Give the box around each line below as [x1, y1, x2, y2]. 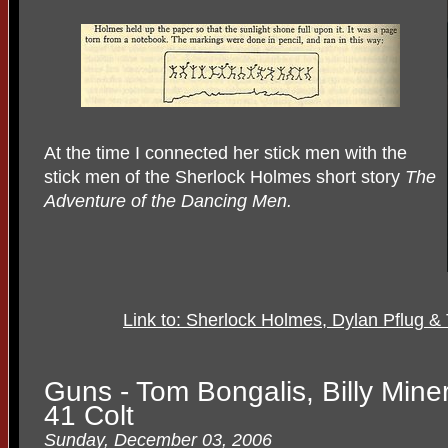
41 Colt [44, 400, 134, 432]
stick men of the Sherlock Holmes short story [44, 166, 405, 187]
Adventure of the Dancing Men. [44, 190, 292, 211]
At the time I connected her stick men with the [44, 142, 407, 163]
